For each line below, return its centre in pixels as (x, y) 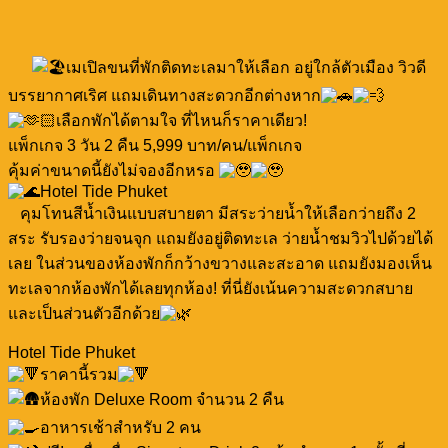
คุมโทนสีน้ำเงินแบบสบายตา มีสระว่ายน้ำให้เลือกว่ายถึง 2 (212, 213)
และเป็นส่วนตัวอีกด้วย (84, 313)
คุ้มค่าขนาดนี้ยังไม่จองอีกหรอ (113, 170)
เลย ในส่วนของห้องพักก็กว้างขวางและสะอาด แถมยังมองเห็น (220, 263)
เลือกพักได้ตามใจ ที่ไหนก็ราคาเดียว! (181, 120)
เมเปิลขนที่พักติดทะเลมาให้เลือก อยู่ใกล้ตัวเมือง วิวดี (246, 67)
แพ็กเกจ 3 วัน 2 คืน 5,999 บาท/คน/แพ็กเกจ (155, 145)
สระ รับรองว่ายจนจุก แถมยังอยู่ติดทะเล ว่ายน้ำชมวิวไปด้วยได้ (220, 238)
